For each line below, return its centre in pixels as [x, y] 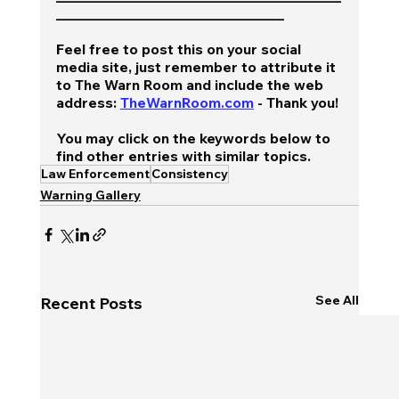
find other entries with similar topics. [183, 155]
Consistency [189, 173]
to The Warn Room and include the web [191, 84]
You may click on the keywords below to [195, 138]
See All [338, 300]
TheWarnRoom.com [187, 102]
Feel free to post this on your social [180, 49]
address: [88, 102]
